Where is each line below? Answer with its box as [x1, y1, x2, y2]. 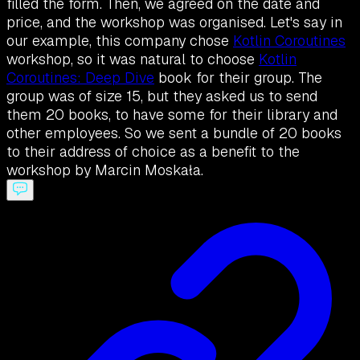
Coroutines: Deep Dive [6, 68, 154, 88]
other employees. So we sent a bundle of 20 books [6, 124, 342, 143]
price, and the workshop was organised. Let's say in [6, 13, 342, 32]
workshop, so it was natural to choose [6, 50, 259, 69]
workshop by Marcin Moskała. [6, 161, 203, 180]
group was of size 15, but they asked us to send [6, 87, 317, 106]
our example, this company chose [6, 31, 233, 51]
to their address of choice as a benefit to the [6, 142, 300, 162]
